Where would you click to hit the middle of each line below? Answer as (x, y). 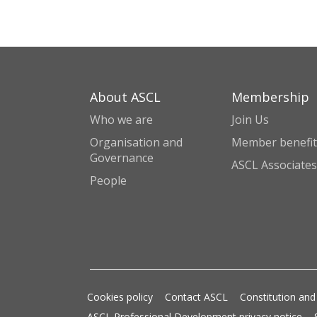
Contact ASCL (196, 297)
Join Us (250, 120)
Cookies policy (120, 297)
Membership (270, 97)
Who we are (121, 120)
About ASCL (125, 97)
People (108, 180)
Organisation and (136, 142)
